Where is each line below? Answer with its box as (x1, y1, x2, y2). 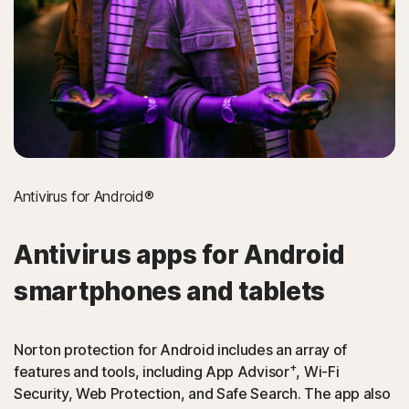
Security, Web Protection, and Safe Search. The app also (14, 383, 391, 403)
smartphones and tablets (14, 275, 326, 307)
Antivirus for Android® (14, 186, 154, 205)
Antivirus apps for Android (14, 238, 345, 270)
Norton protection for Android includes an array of (14, 340, 348, 359)
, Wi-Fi (296, 362, 340, 381)
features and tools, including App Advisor (14, 362, 289, 381)
